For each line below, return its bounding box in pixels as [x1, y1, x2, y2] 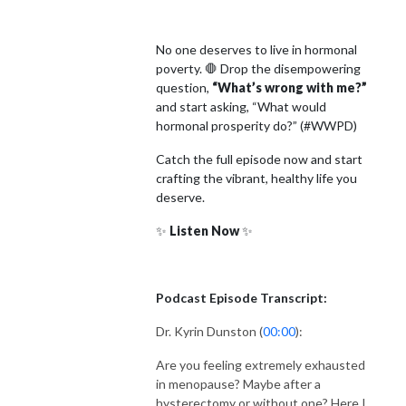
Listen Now [169, 222, 239, 238]
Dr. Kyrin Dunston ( [156, 323, 263, 339]
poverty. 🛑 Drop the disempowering [156, 60, 361, 76]
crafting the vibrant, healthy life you [156, 169, 357, 186]
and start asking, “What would [156, 98, 326, 114]
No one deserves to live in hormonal [156, 41, 357, 57]
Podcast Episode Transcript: [156, 289, 327, 305]
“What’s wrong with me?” [212, 79, 367, 95]
